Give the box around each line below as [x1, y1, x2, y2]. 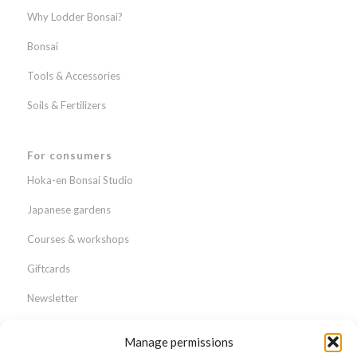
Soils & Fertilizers [26, 99, 106, 112]
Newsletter [26, 291, 78, 304]
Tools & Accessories [26, 69, 120, 83]
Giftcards [26, 261, 70, 275]
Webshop [26, 320, 73, 334]
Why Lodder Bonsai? [26, 10, 123, 24]
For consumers [26, 148, 112, 162]
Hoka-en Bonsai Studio [26, 173, 133, 186]
